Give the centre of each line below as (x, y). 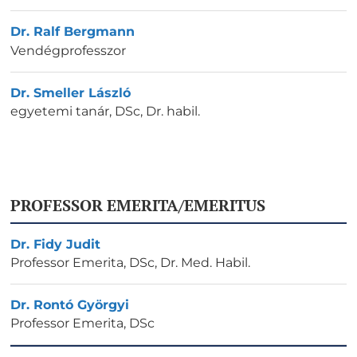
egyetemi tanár (60, 111)
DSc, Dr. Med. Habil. (190, 262)
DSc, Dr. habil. (157, 111)
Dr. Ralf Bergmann (73, 32)
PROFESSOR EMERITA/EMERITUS (138, 205)
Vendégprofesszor (68, 50)
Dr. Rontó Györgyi (70, 304)
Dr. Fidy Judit (55, 244)
